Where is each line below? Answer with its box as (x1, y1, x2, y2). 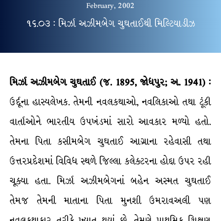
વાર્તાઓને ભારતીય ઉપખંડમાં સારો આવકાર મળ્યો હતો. (10, 115, 211, 129)
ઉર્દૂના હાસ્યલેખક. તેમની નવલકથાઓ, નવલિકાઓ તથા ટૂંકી (10, 95, 211, 109)
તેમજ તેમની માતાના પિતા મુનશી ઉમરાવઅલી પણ (10, 194, 211, 208)
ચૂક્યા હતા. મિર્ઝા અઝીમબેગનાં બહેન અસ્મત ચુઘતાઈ (10, 174, 211, 188)
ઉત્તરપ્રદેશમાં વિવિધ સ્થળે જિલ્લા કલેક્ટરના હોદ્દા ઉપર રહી (10, 154, 211, 168)
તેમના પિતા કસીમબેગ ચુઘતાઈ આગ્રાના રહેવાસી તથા (10, 135, 211, 148)
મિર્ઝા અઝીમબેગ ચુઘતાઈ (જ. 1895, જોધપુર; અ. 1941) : (10, 75, 211, 89)
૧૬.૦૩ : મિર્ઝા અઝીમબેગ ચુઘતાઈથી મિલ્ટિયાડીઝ (26, 17, 195, 31)
